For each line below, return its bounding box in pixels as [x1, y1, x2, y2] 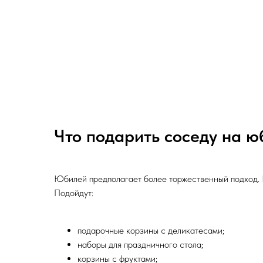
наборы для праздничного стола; [77, 239, 203, 251]
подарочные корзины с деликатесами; [77, 225, 224, 237]
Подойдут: [54, 187, 93, 199]
